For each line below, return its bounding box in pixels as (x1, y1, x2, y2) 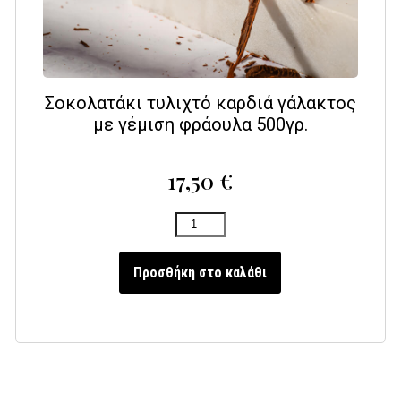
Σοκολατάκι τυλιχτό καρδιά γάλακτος (44, 92, 356, 115)
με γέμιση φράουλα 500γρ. (92, 114, 308, 136)
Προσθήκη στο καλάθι (133, 263, 268, 281)
